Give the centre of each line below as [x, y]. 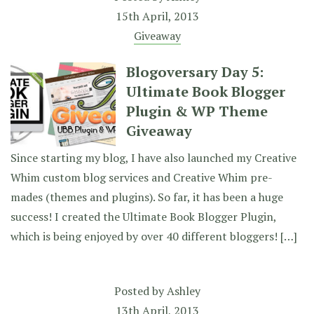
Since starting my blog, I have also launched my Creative [153, 158]
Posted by [140, 291]
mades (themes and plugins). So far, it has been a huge [147, 197]
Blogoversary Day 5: [195, 72]
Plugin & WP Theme [197, 111]
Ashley [183, 291]
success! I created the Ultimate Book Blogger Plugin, [143, 217]
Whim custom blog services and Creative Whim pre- [142, 177]
